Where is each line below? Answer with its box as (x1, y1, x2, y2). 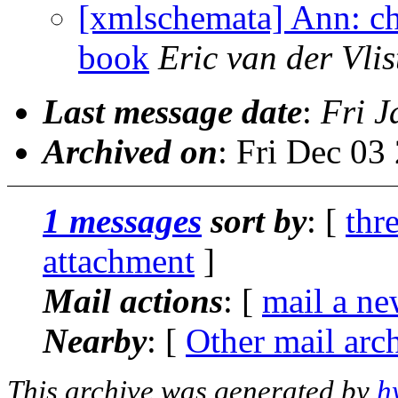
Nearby (43, 321, 147, 360)
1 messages (43, 201, 202, 240)
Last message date (43, 92, 302, 131)
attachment (43, 241, 195, 280)
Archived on (43, 131, 218, 171)
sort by (202, 201, 306, 240)
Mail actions (43, 281, 223, 320)
